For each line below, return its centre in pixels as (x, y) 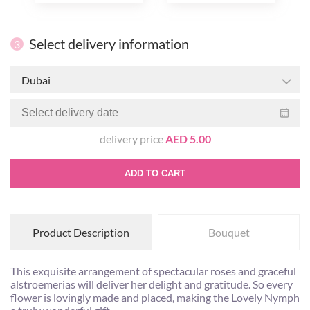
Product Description (81, 232)
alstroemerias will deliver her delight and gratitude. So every (152, 284)
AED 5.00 (188, 139)
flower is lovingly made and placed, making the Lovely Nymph (155, 298)
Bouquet (229, 232)
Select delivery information (109, 44)
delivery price (132, 139)
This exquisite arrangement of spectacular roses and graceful (153, 271)
